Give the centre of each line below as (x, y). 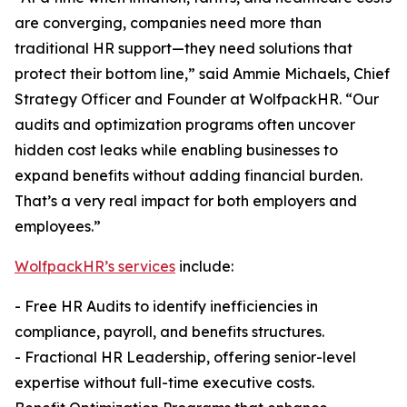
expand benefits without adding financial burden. (189, 176)
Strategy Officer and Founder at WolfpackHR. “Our (197, 99)
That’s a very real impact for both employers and (186, 201)
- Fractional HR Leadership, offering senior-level (185, 357)
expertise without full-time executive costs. (164, 383)
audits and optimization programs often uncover (185, 125)
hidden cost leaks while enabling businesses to (176, 150)
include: (204, 267)
